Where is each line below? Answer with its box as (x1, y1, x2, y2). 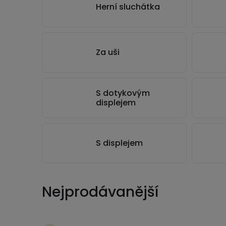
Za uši (96, 46, 120, 58)
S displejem (96, 137, 143, 149)
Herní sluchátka (96, 1, 160, 13)
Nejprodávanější (42, 182, 158, 202)
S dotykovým (96, 87, 150, 99)
